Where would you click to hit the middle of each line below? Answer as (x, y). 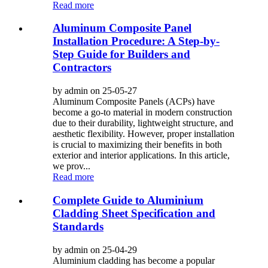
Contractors (82, 68)
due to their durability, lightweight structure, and (143, 123)
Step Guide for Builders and (121, 54)
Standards (78, 226)
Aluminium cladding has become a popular (134, 260)
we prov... (71, 166)
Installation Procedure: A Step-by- (136, 41)
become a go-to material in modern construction (142, 112)
